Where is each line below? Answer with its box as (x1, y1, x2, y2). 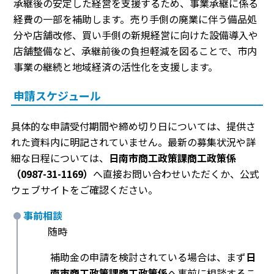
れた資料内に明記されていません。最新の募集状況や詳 (11, 135, 256, 150)
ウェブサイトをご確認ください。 (11, 182, 158, 198)
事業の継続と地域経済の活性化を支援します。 (13, 59, 218, 75)
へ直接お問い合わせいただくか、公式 (93, 166, 259, 182)
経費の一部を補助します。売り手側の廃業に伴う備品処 (13, 12, 257, 27)
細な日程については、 (11, 150, 109, 166)
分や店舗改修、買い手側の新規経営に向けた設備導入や (13, 28, 258, 43)
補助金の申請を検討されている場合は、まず (50, 250, 246, 265)
